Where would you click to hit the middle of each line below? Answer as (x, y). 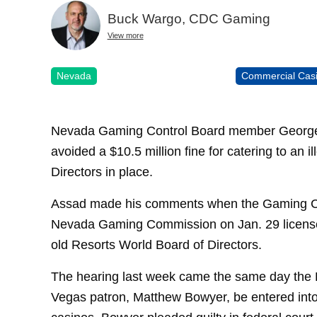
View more (125, 36)
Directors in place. (102, 172)
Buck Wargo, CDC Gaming (189, 19)
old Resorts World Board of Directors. (156, 245)
